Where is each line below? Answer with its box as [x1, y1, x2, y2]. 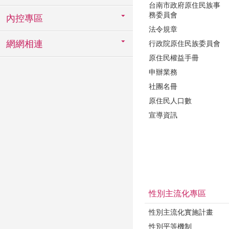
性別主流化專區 [149, 189, 206, 198]
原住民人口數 [149, 96, 192, 105]
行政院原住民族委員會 [149, 39, 220, 48]
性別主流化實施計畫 [149, 208, 213, 216]
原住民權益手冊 [149, 53, 199, 62]
